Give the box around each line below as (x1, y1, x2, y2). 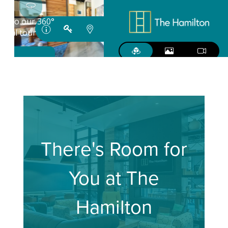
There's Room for (41, 137, 187, 161)
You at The (69, 166, 159, 190)
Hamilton (76, 195, 152, 219)
